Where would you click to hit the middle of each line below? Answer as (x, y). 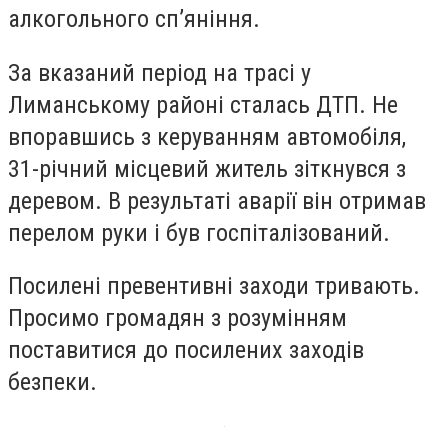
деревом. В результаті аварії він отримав (217, 200)
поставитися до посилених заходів (186, 350)
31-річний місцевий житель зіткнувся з (207, 168)
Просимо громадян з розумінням (177, 318)
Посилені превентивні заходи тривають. (214, 286)
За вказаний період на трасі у (159, 72)
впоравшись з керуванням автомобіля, (207, 136)
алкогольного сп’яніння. (134, 19)
